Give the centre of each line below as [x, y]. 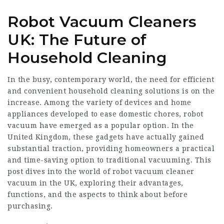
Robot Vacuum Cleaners [102, 22]
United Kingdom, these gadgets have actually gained [106, 137]
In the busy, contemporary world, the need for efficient [111, 79]
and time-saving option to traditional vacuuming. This [109, 160]
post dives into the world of [60, 171]
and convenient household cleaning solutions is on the [111, 91]
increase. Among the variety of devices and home [99, 102]
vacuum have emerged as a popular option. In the [101, 125]
